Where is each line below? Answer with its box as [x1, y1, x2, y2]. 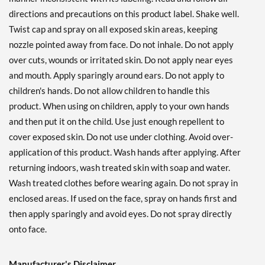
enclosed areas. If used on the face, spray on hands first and [9, 193, 237, 204]
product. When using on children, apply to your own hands [9, 101, 230, 112]
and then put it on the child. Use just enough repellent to [9, 116, 224, 127]
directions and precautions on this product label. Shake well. [9, 8, 239, 20]
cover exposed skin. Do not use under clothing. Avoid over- [9, 131, 233, 143]
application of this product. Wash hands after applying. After [9, 147, 241, 158]
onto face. [9, 224, 47, 235]
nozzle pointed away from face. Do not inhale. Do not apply [9, 39, 234, 50]
